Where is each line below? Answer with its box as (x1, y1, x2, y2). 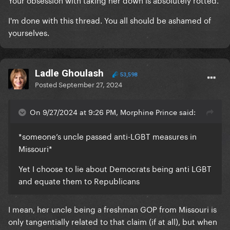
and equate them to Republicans (18, 174, 142, 187)
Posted (35, 79, 59, 89)
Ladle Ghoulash (35, 67, 104, 80)
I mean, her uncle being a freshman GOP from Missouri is (8, 202, 217, 215)
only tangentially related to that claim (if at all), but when (8, 215, 217, 227)
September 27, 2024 (59, 79, 122, 89)
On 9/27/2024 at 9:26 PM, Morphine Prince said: (30, 106, 196, 118)
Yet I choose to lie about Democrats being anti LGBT (18, 162, 212, 175)
